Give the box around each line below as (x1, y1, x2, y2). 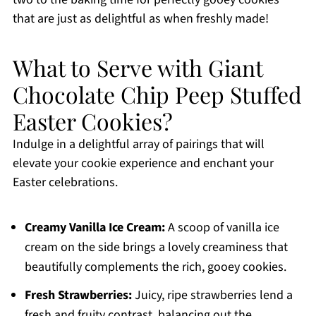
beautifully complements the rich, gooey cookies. (24, 258, 286, 276)
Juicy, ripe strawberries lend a (131, 286, 293, 305)
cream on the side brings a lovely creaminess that (24, 238, 288, 257)
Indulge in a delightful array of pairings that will (12, 135, 265, 154)
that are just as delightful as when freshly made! (12, 10, 269, 28)
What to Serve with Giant (12, 52, 262, 83)
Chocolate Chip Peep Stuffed (12, 79, 302, 110)
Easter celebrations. (12, 174, 118, 192)
